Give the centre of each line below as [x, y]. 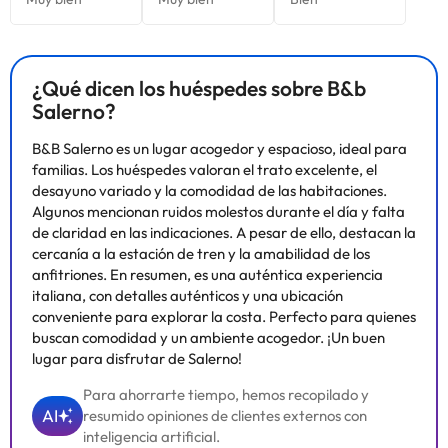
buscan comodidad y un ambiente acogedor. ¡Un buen [208, 337]
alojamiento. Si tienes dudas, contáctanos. [147, 33]
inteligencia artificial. [151, 436]
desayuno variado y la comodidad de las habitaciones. [209, 190]
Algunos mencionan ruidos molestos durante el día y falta [218, 211]
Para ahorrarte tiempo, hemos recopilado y [226, 394]
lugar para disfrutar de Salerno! [137, 358]
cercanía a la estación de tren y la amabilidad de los [201, 253]
